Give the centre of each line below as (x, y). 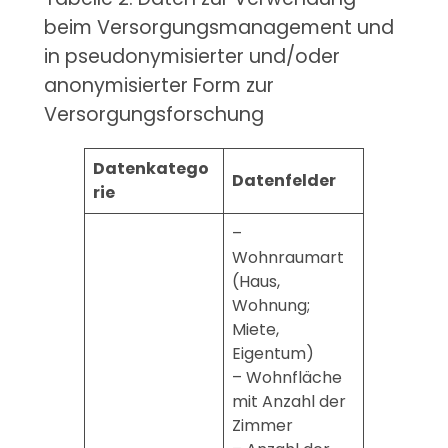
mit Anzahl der (288, 402)
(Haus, (255, 282)
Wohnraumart (287, 258)
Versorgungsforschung (153, 115)
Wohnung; (270, 306)
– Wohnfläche (286, 378)
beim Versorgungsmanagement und (218, 28)
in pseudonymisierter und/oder (191, 57)
